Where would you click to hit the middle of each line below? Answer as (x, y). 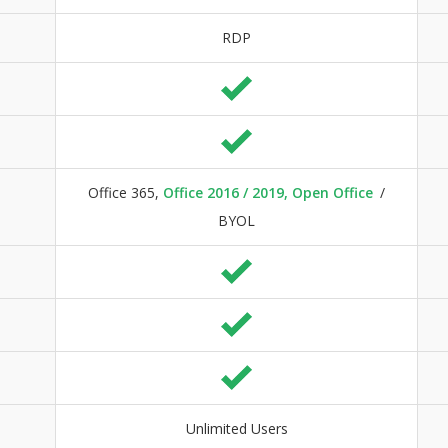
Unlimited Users (236, 428)
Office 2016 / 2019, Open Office (268, 192)
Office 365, (125, 192)
